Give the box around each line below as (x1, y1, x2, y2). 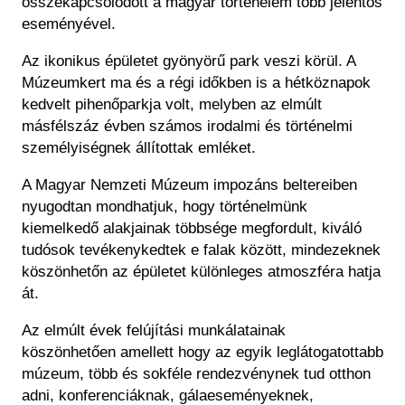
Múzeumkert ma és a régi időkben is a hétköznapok (22, 74, 371, 92)
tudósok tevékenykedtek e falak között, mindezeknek (22, 241, 381, 259)
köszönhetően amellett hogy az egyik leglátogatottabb (22, 344, 383, 362)
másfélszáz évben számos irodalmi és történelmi (22, 118, 353, 136)
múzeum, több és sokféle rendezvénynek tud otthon (22, 365, 371, 383)
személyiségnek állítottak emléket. (22, 139, 256, 157)
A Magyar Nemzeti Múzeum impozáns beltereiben (22, 176, 357, 194)
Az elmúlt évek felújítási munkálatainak (22, 322, 286, 340)
